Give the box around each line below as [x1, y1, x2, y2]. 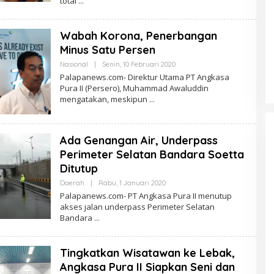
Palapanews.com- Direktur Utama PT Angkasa [59, 71, 229, 83]
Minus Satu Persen [59, 42, 155, 57]
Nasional [59, 59, 88, 68]
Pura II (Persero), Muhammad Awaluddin [59, 82, 209, 94]
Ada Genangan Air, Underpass [59, 133, 218, 147]
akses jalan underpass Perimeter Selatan [59, 201, 215, 212]
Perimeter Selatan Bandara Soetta [59, 147, 244, 161]
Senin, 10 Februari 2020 [102, 59, 176, 68]
